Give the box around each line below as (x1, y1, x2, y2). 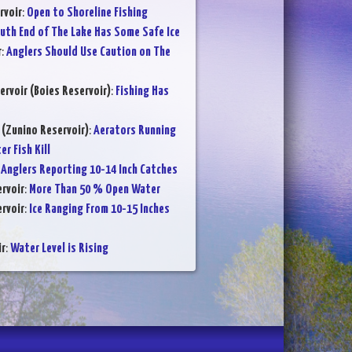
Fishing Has (115, 84, 169, 98)
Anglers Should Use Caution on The (5, 45, 170, 59)
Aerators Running (93, 123, 176, 137)
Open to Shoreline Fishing (26, 5, 148, 20)
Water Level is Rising (9, 241, 108, 255)
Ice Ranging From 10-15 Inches (28, 202, 170, 216)
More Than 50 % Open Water (28, 182, 160, 196)
